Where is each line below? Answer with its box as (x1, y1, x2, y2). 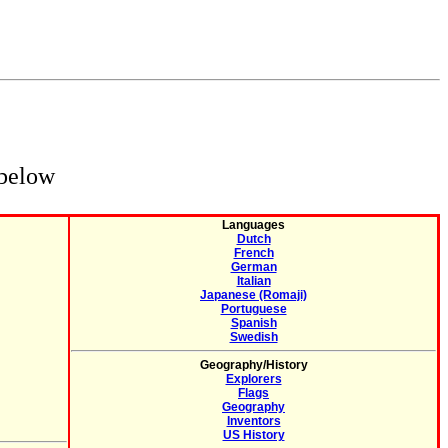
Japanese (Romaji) (200, 288, 307, 302)
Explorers (225, 372, 282, 386)
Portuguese (220, 302, 287, 316)
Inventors (226, 414, 281, 428)
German (230, 260, 277, 274)
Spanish (230, 316, 277, 330)
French (233, 246, 274, 260)
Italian (236, 274, 271, 288)
